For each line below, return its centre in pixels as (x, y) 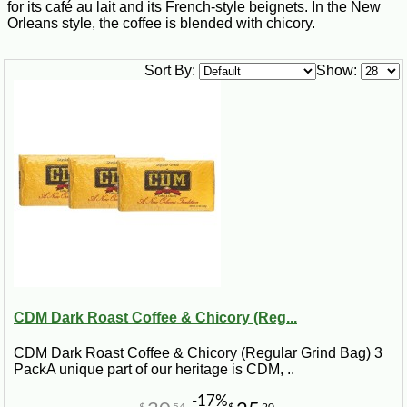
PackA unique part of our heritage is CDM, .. (154, 370)
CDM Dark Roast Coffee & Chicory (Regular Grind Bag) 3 (198, 353)
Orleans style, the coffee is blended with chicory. (161, 23)
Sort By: (170, 70)
